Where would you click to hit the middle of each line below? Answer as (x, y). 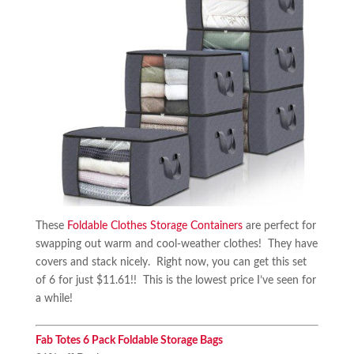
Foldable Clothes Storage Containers (154, 226)
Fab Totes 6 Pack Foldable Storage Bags (129, 341)
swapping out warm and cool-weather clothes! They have (176, 245)
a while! (54, 299)
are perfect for (279, 226)
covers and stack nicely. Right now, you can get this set (171, 263)
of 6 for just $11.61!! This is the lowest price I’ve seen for (175, 281)
